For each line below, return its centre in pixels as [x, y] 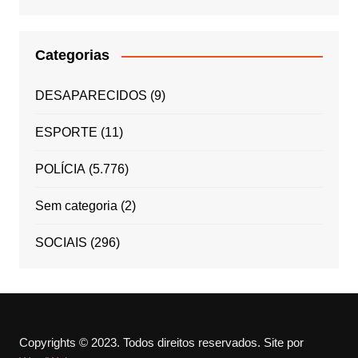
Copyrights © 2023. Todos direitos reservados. [139, 343]
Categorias [72, 56]
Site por [282, 343]
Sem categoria [76, 206]
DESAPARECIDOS [91, 96]
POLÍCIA [60, 169]
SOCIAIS [61, 243]
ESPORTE [66, 133]
